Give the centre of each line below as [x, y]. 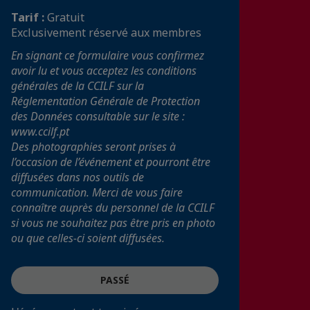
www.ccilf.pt [40, 131]
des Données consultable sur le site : [98, 116]
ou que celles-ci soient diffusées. [88, 238]
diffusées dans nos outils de [77, 177]
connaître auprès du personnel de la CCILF [113, 208]
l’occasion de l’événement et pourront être [111, 162]
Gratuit [66, 17]
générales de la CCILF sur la [77, 86]
